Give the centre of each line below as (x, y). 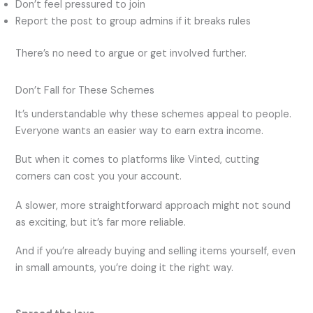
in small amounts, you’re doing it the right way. (125, 268)
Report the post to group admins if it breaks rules (133, 21)
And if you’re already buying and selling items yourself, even (156, 252)
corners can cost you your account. (99, 177)
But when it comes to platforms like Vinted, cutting (138, 160)
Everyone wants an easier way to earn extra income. (140, 131)
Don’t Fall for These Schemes (85, 90)
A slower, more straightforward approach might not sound (153, 205)
